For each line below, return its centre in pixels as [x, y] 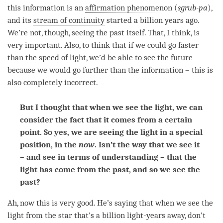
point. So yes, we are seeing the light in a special [111, 132]
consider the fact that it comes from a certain [106, 119]
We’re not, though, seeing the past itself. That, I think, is [104, 32]
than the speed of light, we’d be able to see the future [100, 57]
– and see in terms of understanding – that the [108, 157]
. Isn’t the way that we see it [147, 144]
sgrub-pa [193, 7]
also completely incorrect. [53, 82]
